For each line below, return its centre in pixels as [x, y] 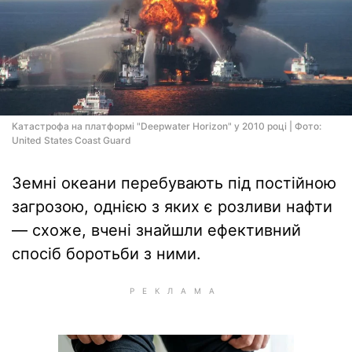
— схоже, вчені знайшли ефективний [156, 230]
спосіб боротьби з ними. [106, 254]
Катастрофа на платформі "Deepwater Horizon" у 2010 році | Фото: [167, 126]
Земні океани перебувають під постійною [174, 183]
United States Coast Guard [71, 140]
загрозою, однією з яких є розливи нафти [172, 207]
